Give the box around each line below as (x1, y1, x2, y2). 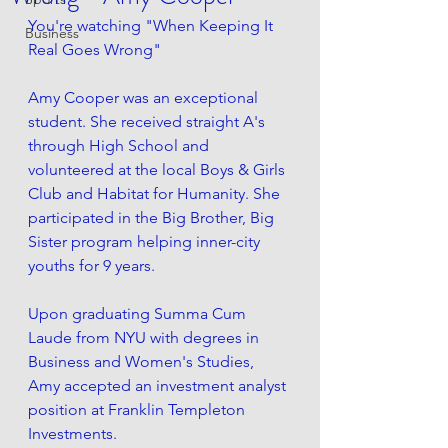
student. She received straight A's (28, 111, 269, 131)
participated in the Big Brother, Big (28, 207, 278, 227)
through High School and (28, 135, 213, 155)
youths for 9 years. (28, 255, 159, 275)
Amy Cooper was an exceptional (28, 87, 262, 107)
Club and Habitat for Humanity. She (28, 183, 284, 203)
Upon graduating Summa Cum (28, 303, 250, 323)
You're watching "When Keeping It (28, 15, 277, 35)
